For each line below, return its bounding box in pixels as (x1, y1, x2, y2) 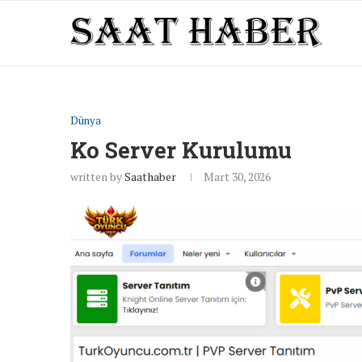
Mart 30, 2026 (204, 169, 271, 184)
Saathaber (124, 169, 176, 184)
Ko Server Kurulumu (70, 136, 292, 164)
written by (70, 169, 124, 184)
